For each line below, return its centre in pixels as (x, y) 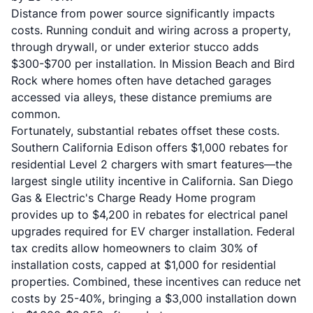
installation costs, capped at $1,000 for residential (144, 265)
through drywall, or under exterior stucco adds (135, 47)
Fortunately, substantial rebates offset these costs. (145, 131)
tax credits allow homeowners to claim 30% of (134, 248)
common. (36, 114)
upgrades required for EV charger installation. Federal (153, 231)
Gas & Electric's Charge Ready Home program (133, 198)
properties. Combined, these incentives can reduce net (156, 282)
